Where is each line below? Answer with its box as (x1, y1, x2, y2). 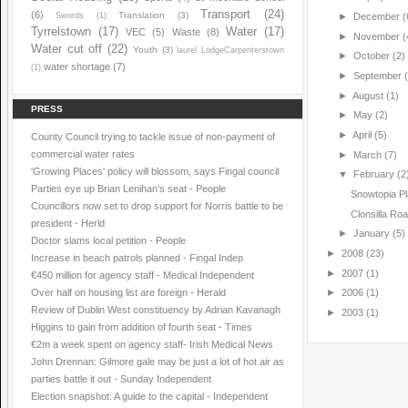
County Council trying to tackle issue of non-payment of (31, 131, 275, 142)
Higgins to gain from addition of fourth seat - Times (31, 321, 252, 332)
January (352, 228, 390, 240)
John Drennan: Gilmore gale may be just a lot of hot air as (31, 356, 284, 367)
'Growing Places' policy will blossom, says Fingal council (31, 166, 279, 177)
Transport (200, 7, 251, 21)
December (352, 11, 400, 23)
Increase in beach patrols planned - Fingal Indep (31, 252, 243, 263)
